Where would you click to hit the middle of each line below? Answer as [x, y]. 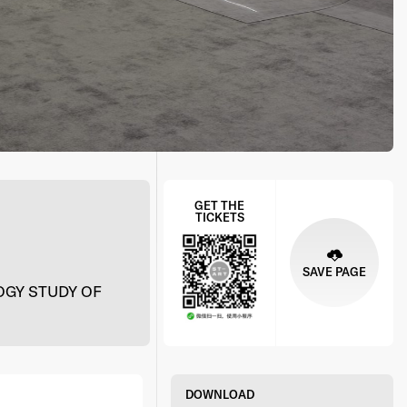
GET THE [220, 205]
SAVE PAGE [335, 271]
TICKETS [219, 217]
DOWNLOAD [219, 394]
